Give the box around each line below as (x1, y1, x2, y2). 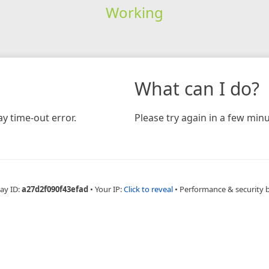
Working (105, 2, 163, 22)
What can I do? (134, 76, 259, 101)
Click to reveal (123, 183, 173, 195)
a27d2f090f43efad (21, 183, 88, 195)
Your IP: (94, 183, 124, 195)
